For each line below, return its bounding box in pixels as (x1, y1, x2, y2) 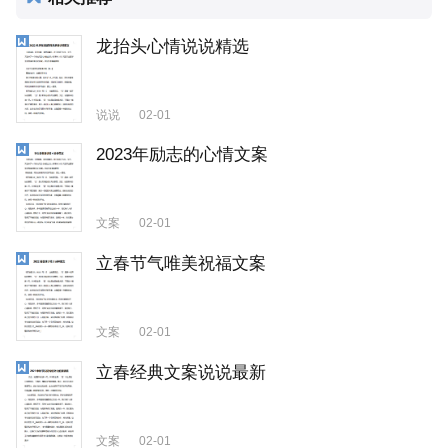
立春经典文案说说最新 (96, 362, 266, 382)
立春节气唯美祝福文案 (96, 254, 266, 274)
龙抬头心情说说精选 (96, 36, 249, 56)
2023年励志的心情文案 (96, 145, 268, 165)
